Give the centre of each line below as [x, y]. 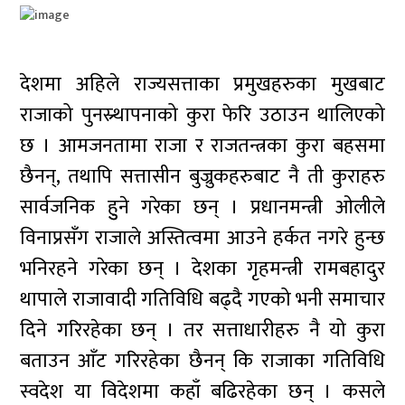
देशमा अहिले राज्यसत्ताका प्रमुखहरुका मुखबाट [202, 85]
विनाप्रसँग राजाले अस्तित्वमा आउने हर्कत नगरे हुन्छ [202, 238]
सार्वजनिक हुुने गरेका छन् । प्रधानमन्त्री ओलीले [202, 207]
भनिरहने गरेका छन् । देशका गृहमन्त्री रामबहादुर [202, 269]
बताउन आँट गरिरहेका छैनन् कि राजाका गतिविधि [202, 361]
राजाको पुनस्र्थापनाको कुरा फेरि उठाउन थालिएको [202, 115]
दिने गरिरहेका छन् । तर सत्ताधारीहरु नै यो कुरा [202, 330]
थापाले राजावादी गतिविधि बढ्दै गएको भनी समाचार [202, 300]
